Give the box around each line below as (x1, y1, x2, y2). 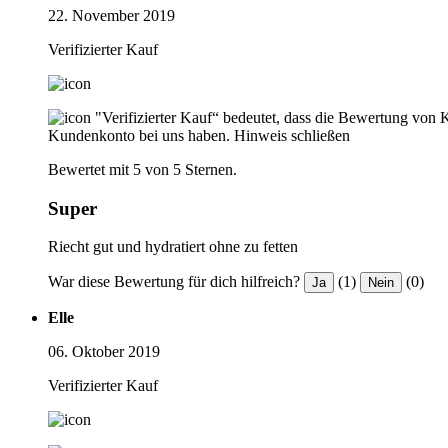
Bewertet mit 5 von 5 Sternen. (48, 160, 237, 178)
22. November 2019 (48, 6, 175, 24)
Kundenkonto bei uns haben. (48, 126, 230, 144)
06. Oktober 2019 (48, 343, 160, 361)
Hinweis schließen (234, 126, 350, 144)
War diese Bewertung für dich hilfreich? (48, 273, 300, 291)
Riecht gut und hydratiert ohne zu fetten (48, 238, 298, 256)
